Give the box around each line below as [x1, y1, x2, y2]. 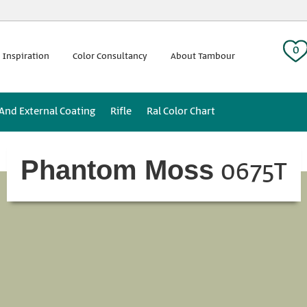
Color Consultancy [73, 49, 147, 63]
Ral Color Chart [147, 104, 215, 119]
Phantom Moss [20, 155, 214, 185]
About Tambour [171, 49, 235, 63]
